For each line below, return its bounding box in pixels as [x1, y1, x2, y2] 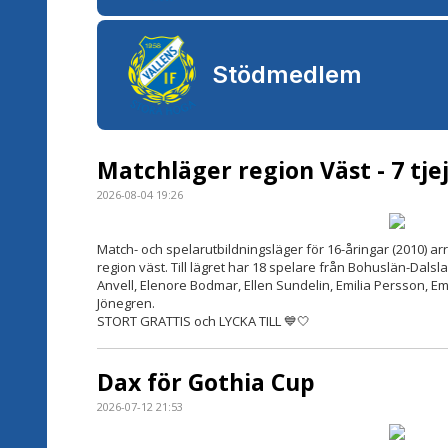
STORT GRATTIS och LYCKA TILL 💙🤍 [97, 311, 310, 330]
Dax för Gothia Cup [97, 365, 315, 398]
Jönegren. [97, 293, 155, 312]
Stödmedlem [211, 60, 362, 89]
